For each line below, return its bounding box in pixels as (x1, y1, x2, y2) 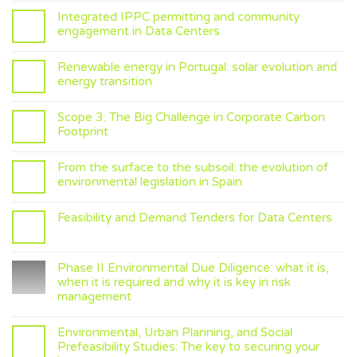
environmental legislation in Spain (57, 174, 242, 189)
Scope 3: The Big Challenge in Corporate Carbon (57, 109, 325, 124)
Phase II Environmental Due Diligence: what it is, (57, 260, 329, 275)
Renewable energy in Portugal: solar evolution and (57, 59, 337, 74)
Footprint (57, 124, 108, 139)
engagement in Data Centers (57, 23, 220, 38)
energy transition (57, 73, 152, 88)
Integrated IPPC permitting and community (57, 9, 300, 24)
